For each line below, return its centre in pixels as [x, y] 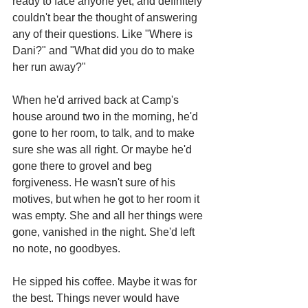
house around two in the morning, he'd [107, 117]
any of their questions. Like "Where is [104, 34]
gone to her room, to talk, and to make [105, 133]
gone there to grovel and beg [84, 166]
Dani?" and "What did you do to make [105, 51]
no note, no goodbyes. [66, 249]
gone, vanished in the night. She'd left [105, 232]
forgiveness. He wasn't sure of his [95, 183]
